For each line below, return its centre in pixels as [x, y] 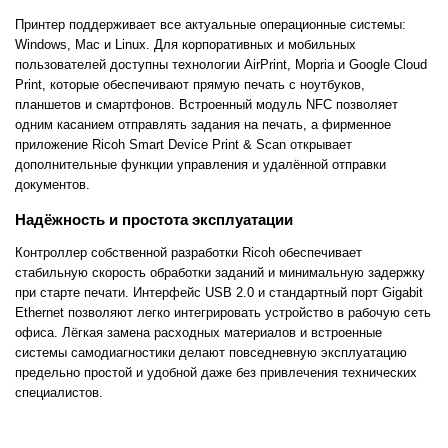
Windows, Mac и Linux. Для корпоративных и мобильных [185, 45]
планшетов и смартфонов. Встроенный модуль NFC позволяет [206, 105]
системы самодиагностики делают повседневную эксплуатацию [211, 352]
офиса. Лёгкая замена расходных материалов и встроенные [198, 332]
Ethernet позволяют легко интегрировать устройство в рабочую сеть [223, 312]
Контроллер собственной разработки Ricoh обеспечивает [188, 252]
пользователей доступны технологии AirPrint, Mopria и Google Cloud [221, 65]
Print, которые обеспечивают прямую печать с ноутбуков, [190, 85]
